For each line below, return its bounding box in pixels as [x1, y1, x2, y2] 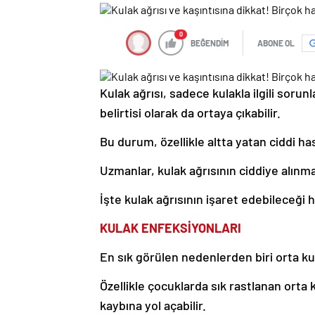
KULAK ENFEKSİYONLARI [100, 220, 241, 236]
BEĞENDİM [191, 38, 229, 49]
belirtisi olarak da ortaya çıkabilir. [100, 105, 281, 121]
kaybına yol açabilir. [100, 297, 206, 314]
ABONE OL [257, 38, 295, 49]
